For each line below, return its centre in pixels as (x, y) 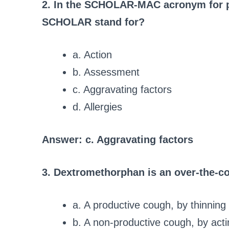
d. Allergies (97, 107)
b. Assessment (106, 72)
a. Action (92, 55)
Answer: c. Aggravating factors (118, 140)
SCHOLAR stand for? (93, 22)
